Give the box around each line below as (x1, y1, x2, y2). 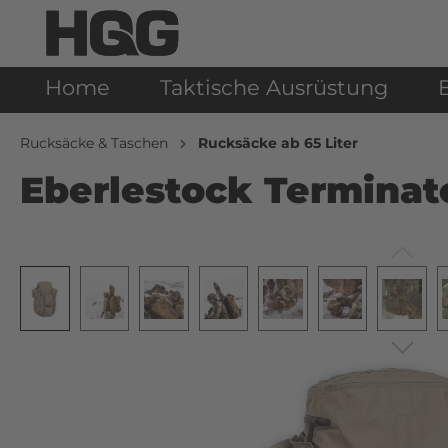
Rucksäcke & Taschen (20, 134, 168, 153)
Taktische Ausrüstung (160, 75, 388, 101)
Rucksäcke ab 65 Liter (198, 134, 358, 153)
